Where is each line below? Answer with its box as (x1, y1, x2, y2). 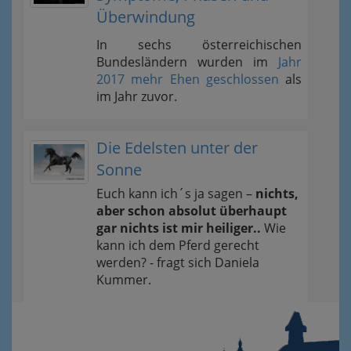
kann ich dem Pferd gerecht (96, 237, 259, 255)
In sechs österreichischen (96, 36, 302, 54)
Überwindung (96, 6, 195, 28)
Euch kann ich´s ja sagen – (96, 185, 255, 203)
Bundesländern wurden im (96, 53, 278, 71)
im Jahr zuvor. (96, 88, 177, 106)
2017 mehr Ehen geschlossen (96, 71, 279, 89)
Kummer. (96, 271, 151, 289)
